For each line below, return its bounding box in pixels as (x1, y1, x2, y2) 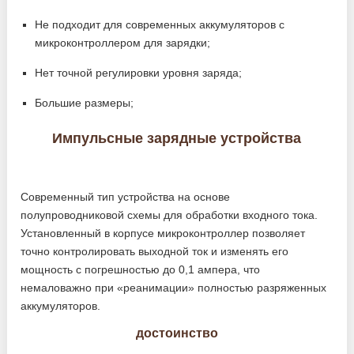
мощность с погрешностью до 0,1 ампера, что (21, 263, 261, 276)
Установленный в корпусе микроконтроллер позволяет (21, 227, 306, 239)
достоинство (135, 326, 218, 340)
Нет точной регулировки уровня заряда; (35, 66, 243, 79)
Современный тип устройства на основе (21, 190, 231, 203)
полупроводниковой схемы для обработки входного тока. (21, 209, 318, 221)
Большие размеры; (35, 96, 134, 109)
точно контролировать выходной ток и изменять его (21, 245, 289, 258)
